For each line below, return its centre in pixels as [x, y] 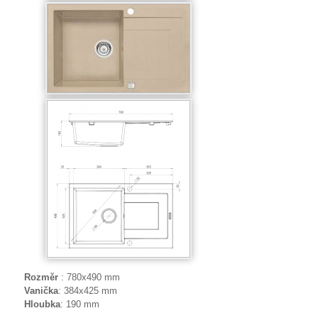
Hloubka [42, 304]
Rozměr [41, 277]
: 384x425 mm [89, 291]
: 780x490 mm [89, 277]
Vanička [41, 291]
